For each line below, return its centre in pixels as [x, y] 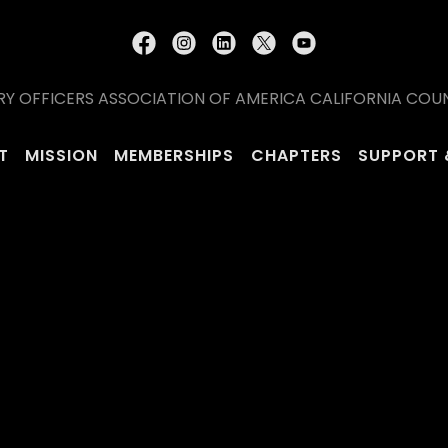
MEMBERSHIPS [174, 155]
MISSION [62, 155]
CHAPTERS [296, 155]
